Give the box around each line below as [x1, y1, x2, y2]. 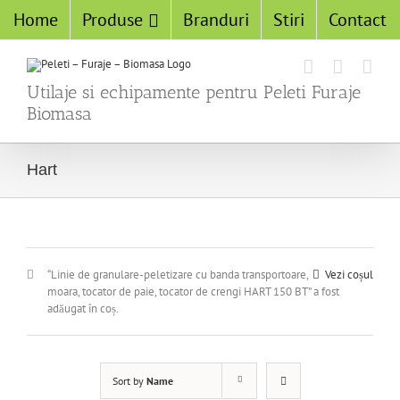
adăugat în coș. [47, 301, 119, 316]
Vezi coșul [325, 267, 373, 282]
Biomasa [27, 103, 92, 124]
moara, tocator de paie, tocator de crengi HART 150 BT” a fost [47, 284, 339, 299]
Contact [329, 8, 387, 31]
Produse [82, 8, 143, 31]
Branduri [183, 8, 249, 31]
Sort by [112, 374, 146, 387]
